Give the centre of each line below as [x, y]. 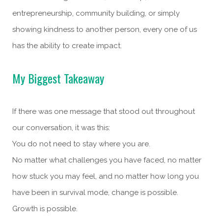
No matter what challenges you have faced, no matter [107, 160]
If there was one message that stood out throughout [104, 112]
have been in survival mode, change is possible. [95, 193]
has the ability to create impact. [67, 46]
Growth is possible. [45, 209]
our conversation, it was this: [61, 128]
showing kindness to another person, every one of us [105, 30]
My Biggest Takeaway [58, 78]
